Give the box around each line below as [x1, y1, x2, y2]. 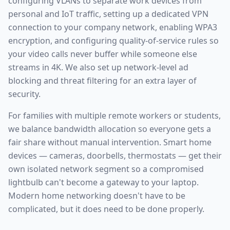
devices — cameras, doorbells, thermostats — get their [8, 150, 222, 161]
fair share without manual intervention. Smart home [8, 137, 212, 148]
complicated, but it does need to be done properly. [8, 203, 204, 215]
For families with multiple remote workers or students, [8, 110, 221, 121]
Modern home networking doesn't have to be [8, 190, 185, 201]
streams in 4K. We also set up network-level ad [8, 62, 188, 73]
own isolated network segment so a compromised [8, 163, 204, 175]
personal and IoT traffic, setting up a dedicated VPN [8, 8, 208, 20]
